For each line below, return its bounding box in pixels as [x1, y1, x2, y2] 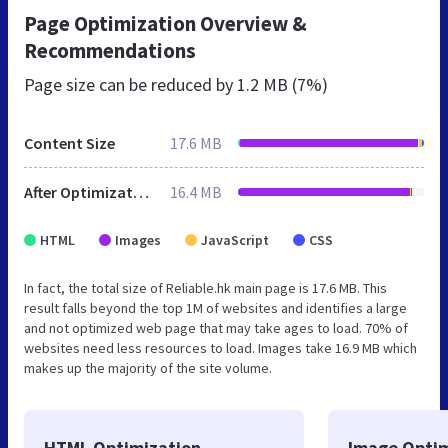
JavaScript [201, 230, 269, 249]
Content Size [24, 132, 115, 153]
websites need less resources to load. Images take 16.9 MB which [24, 338, 417, 357]
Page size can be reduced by [24, 72, 237, 96]
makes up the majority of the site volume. [24, 358, 272, 377]
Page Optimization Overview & [24, 9, 307, 37]
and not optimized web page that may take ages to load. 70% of [24, 318, 408, 337]
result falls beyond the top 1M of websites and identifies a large [24, 298, 407, 317]
